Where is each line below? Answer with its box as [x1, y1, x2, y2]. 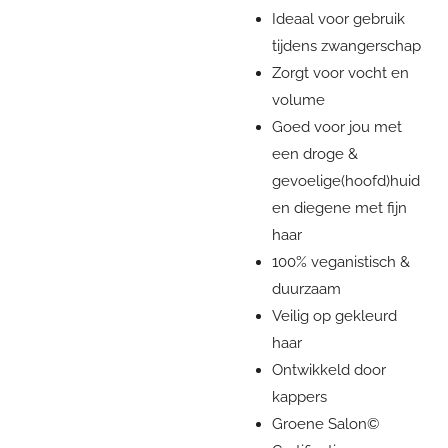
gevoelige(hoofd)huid [271, 171, 420, 190]
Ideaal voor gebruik [271, 9, 405, 28]
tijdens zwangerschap [271, 36, 421, 55]
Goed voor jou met [271, 117, 402, 136]
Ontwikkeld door [271, 360, 386, 379]
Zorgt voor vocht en [271, 63, 409, 82]
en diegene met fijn [271, 198, 407, 217]
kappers [271, 387, 327, 406]
